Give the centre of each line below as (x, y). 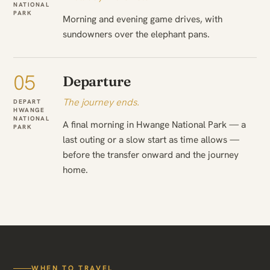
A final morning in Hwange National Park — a (154, 124)
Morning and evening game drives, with (143, 19)
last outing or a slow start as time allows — (151, 139)
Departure (97, 81)
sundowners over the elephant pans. (136, 34)
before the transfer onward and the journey (151, 154)
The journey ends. (101, 102)
